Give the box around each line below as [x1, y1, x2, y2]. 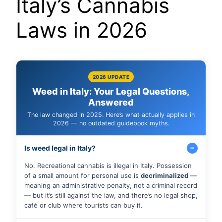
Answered [88, 97, 134, 108]
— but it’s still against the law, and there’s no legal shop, [24, 191, 198, 199]
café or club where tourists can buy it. [24, 201, 143, 209]
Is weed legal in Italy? [24, 143, 96, 152]
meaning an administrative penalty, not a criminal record [24, 181, 197, 189]
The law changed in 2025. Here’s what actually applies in [27, 111, 195, 118]
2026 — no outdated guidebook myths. [53, 119, 169, 127]
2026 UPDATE [92, 73, 130, 80]
